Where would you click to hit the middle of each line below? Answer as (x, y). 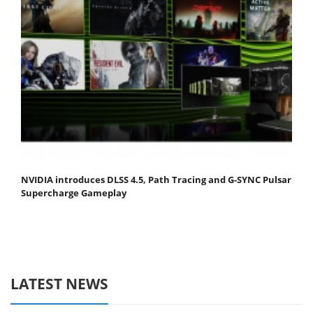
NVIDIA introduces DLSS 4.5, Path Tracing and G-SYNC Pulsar (156, 180)
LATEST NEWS (59, 284)
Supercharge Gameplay (74, 193)
